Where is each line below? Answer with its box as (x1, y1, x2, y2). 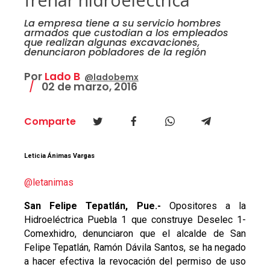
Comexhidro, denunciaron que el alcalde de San (24, 227, 246, 239)
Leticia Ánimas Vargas (24, 151, 95, 160)
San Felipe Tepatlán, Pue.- (24, 199, 161, 212)
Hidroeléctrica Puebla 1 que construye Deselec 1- (24, 213, 246, 225)
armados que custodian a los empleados (24, 25, 228, 40)
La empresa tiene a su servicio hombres (24, 16, 221, 30)
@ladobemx (84, 71, 139, 83)
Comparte (24, 114, 76, 128)
